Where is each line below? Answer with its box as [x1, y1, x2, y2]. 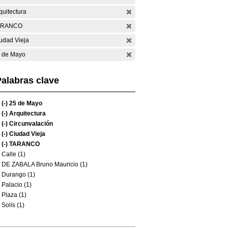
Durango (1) [2, 171, 35, 178]
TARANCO [8, 140, 40, 148]
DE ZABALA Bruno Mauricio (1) [2, 161, 88, 168]
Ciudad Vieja [8, 130, 45, 137]
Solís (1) [2, 202, 24, 209]
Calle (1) [2, 151, 25, 158]
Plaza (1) [2, 191, 26, 198]
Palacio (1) [2, 181, 32, 188]
